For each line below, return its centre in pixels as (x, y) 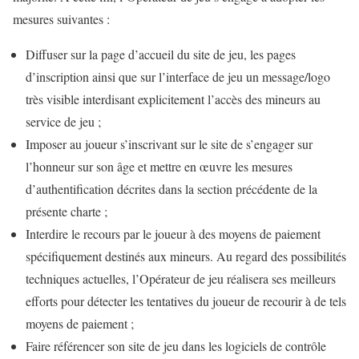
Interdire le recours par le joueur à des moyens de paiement (173, 234)
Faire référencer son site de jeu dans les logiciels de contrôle (176, 346)
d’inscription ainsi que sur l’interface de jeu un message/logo (178, 77)
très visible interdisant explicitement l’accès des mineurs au (173, 99)
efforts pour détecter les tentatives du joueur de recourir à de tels (186, 301)
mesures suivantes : (61, 19)
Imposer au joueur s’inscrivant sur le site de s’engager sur (169, 144)
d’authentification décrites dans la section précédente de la (171, 189)
